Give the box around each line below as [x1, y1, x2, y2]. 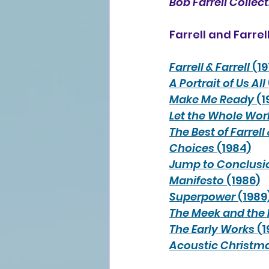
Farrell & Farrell [169, 59, 250, 74]
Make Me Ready [169, 92, 254, 107]
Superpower [169, 189, 235, 204]
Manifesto [169, 173, 224, 188]
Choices [169, 141, 214, 156]
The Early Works [169, 222, 255, 237]
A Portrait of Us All [169, 76, 265, 91]
